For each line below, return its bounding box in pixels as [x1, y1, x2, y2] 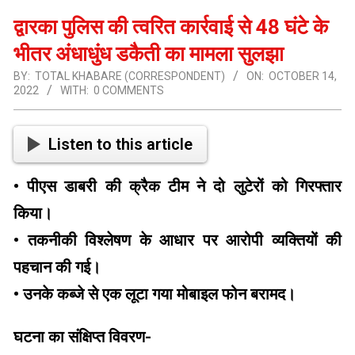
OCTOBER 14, [269, 70, 337, 83]
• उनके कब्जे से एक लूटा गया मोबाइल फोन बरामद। [13, 284, 296, 304]
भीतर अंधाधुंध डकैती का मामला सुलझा [13, 42, 284, 67]
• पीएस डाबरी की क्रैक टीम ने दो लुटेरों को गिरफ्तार [13, 177, 342, 197]
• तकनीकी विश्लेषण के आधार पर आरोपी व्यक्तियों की [13, 231, 342, 250]
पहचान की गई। [13, 258, 101, 277]
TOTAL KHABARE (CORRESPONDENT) [35, 70, 225, 83]
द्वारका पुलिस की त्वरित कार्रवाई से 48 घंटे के [13, 15, 328, 40]
